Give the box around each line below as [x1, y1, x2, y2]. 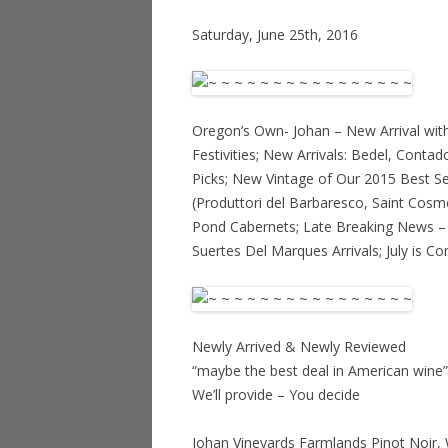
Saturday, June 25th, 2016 [192, 25, 358, 44]
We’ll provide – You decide [192, 385, 360, 404]
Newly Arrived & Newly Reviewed [192, 337, 406, 356]
